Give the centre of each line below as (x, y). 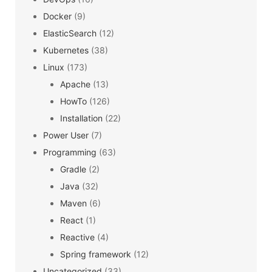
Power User (66, 135)
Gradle (73, 169)
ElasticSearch (70, 33)
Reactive (77, 237)
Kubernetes (66, 50)
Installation (81, 118)
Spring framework (96, 254)
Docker (57, 16)
